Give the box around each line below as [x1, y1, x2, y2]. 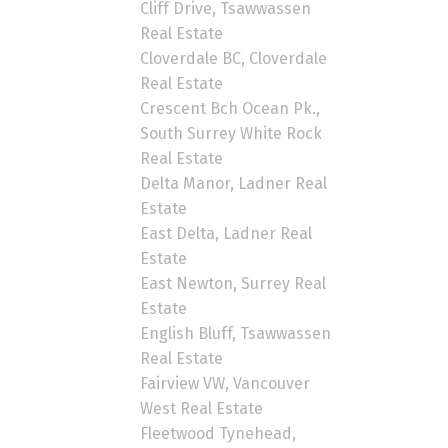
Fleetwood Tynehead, [140, 423, 297, 443]
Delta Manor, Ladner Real [140, 173, 328, 193]
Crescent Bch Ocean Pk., [140, 98, 321, 118]
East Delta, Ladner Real [140, 223, 313, 243]
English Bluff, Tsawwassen [140, 323, 332, 343]
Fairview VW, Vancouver [140, 373, 311, 393]
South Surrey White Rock [140, 123, 323, 143]
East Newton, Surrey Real [140, 273, 327, 293]
